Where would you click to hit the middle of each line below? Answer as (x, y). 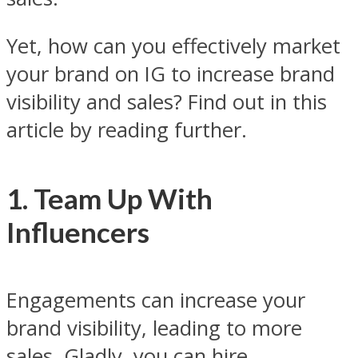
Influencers (78, 231)
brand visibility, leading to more (154, 328)
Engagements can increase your (156, 300)
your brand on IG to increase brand (171, 74)
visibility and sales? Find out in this (167, 102)
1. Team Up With (109, 198)
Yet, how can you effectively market (173, 46)
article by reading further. (127, 130)
